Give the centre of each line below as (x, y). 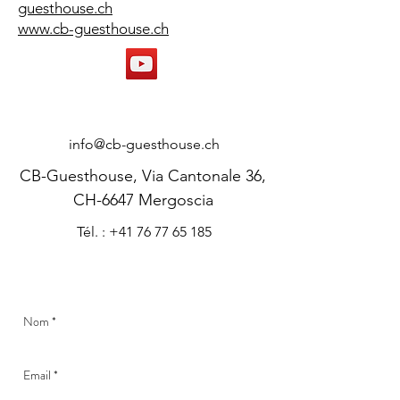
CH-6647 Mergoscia (143, 200)
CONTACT (144, 101)
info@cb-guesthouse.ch (144, 144)
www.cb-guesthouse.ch (93, 29)
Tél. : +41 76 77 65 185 (144, 232)
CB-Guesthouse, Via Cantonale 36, (143, 176)
